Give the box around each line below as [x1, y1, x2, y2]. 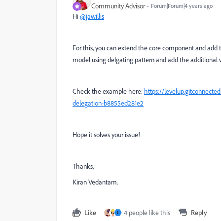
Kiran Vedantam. [73, 178, 118, 186]
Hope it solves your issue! [73, 130, 140, 139]
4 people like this [124, 208, 170, 217]
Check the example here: [73, 87, 144, 96]
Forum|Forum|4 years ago [151, 2, 213, 9]
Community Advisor [91, 1, 145, 10]
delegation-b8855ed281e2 [73, 99, 144, 108]
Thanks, [73, 162, 94, 171]
